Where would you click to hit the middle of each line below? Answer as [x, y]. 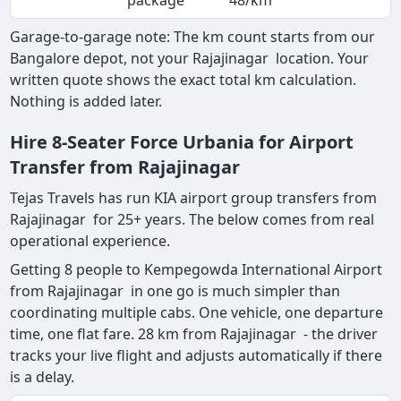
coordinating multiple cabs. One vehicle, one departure [197, 313]
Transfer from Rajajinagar [128, 167]
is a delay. [43, 377]
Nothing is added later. [88, 102]
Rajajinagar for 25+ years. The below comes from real [192, 220]
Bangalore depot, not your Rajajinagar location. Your [190, 59]
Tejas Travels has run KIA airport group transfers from [194, 198]
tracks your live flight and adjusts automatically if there [196, 356]
